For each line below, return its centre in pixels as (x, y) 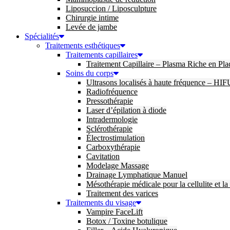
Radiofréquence (112, 92)
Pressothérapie (110, 101)
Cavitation (103, 156)
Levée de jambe (91, 27)
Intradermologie (112, 119)
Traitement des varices (122, 193)
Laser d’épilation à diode (126, 110)
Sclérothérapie (109, 129)
